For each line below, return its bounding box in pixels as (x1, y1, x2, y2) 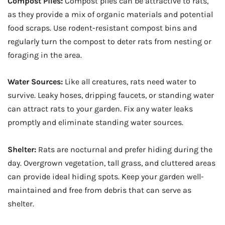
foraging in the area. (8, 50, 82, 60)
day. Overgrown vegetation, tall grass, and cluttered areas (8, 158, 215, 168)
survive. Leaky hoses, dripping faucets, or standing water (8, 90, 214, 100)
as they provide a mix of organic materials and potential (8, 9, 213, 19)
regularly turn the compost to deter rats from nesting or (8, 36, 211, 46)
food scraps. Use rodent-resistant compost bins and (8, 23, 197, 33)
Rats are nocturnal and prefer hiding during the (36, 144, 212, 154)
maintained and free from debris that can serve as (8, 185, 191, 195)
